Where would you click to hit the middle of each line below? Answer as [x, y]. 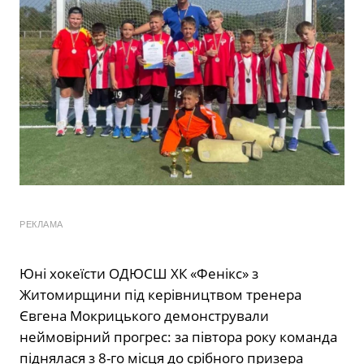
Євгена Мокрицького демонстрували [144, 316]
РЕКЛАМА [41, 225]
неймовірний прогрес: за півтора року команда [178, 337]
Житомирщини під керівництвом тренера [160, 295]
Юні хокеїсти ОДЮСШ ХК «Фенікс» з [139, 274]
